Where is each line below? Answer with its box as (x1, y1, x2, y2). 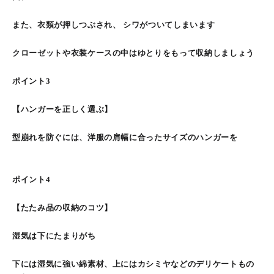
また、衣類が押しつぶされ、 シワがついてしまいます (12, 20, 215, 29)
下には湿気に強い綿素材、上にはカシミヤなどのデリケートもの (12, 259, 254, 268)
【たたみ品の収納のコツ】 (12, 203, 113, 212)
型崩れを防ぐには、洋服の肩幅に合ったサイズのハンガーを (12, 133, 238, 142)
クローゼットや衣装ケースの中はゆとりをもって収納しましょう (12, 48, 254, 57)
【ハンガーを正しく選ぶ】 (12, 105, 113, 114)
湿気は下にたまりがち (12, 231, 96, 240)
